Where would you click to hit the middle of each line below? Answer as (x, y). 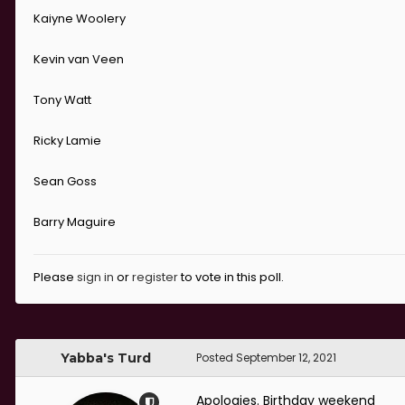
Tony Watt (62, 100)
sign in (95, 278)
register (155, 278)
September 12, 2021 (286, 358)
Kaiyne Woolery (80, 19)
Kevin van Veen (79, 60)
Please (55, 278)
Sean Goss (65, 182)
